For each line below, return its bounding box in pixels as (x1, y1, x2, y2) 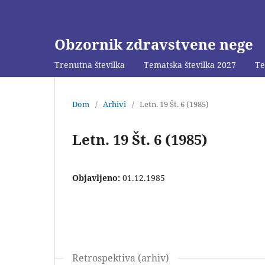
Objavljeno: (72, 172, 122, 183)
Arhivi (103, 98, 126, 109)
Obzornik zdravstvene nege (54, 34, 253, 54)
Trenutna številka (54, 59, 125, 70)
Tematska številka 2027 (144, 59, 236, 70)
